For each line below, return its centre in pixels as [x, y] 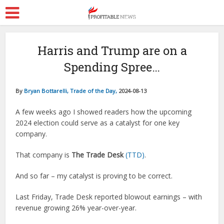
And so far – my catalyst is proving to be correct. [94, 176]
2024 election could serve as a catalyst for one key [98, 123]
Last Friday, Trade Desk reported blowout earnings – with [109, 197]
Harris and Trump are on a [112, 50]
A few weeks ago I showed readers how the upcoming [104, 112]
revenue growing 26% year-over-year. [76, 208]
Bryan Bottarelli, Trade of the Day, [71, 91]
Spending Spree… [112, 67]
